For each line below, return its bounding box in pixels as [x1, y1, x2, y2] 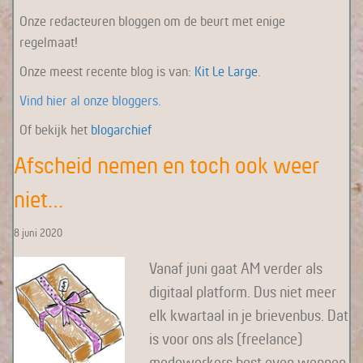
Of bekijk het [19, 121, 91, 138]
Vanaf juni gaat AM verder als [148, 258, 322, 278]
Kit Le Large [194, 62, 258, 79]
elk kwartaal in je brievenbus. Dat [148, 305, 348, 325]
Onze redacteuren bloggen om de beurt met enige [19, 12, 285, 29]
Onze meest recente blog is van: [19, 62, 194, 79]
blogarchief [91, 121, 152, 138]
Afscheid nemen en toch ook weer [14, 151, 318, 179]
